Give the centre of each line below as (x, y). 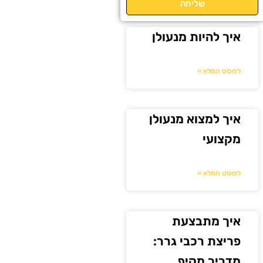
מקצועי (222, 139)
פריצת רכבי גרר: (197, 241)
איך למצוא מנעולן (195, 119)
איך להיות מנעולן (197, 37)
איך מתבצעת (207, 221)
